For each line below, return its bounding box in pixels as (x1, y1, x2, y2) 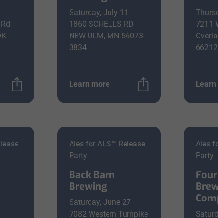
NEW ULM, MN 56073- (69, 31, 145, 40)
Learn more (69, 79, 110, 89)
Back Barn (69, 168, 115, 182)
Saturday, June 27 (69, 198, 131, 207)
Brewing (69, 180, 107, 193)
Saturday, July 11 (69, 8, 128, 17)
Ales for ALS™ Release (69, 139, 145, 148)
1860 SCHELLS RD (69, 19, 134, 29)
